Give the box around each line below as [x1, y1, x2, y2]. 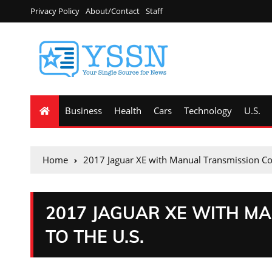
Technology [184, 104, 232, 117]
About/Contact [86, 5, 140, 16]
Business [65, 104, 102, 117]
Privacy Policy [30, 5, 80, 16]
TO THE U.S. [46, 226, 144, 247]
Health [114, 104, 141, 117]
